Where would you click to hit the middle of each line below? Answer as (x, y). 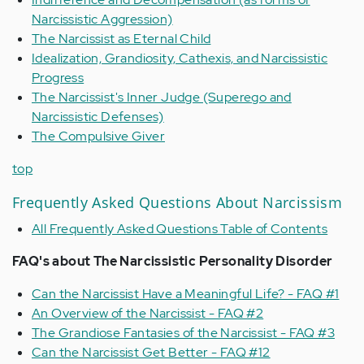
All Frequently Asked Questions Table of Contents (180, 229)
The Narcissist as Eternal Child (121, 39)
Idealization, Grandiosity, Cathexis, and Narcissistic (180, 58)
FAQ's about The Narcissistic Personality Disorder (173, 261)
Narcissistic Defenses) (98, 117)
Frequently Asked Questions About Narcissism (178, 202)
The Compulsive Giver (98, 136)
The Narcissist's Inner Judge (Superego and (162, 97)
